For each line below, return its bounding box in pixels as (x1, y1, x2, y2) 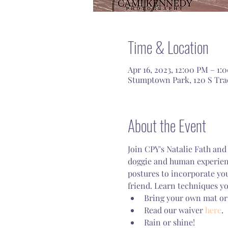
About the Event (127, 114, 206, 137)
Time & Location (127, 36, 209, 59)
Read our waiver (144, 205, 205, 215)
